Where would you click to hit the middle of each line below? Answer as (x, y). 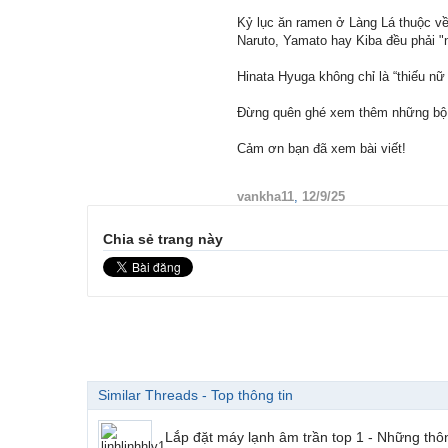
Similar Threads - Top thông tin (195, 395)
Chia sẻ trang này (163, 239)
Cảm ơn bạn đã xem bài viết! (321, 149)
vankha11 (265, 197)
